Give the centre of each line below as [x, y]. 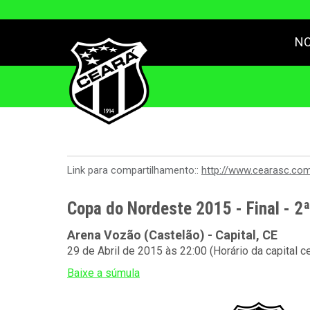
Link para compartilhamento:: [134, 170]
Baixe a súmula [103, 273]
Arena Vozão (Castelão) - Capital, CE [172, 235]
